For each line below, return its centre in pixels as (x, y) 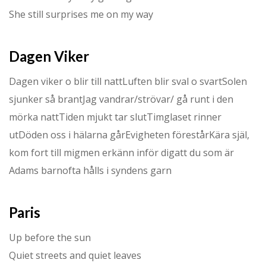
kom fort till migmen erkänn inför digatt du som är (121, 152)
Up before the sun (50, 237)
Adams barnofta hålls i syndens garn (90, 170)
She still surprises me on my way (81, 14)
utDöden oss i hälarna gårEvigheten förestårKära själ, (129, 134)
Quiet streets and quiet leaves (75, 255)
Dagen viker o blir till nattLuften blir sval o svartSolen (128, 81)
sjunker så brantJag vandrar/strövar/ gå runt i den (121, 99)
